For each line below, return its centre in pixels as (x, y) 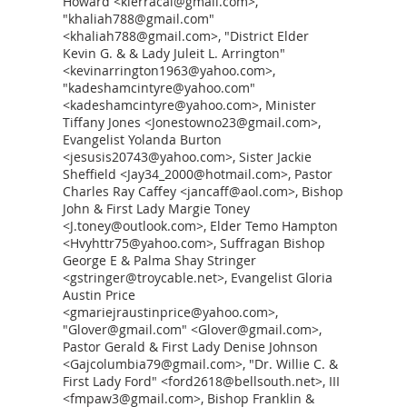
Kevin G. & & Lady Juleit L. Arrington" (174, 53)
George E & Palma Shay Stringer (159, 260)
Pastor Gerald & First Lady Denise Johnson (190, 347)
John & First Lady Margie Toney (156, 208)
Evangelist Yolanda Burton (142, 139)
